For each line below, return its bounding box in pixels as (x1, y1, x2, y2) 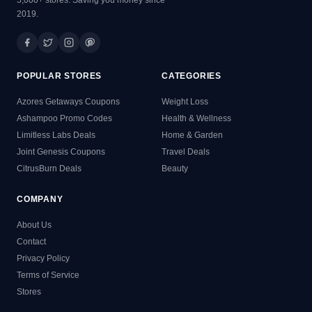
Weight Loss (162, 96, 208, 107)
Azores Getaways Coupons (17, 96, 120, 107)
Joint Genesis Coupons (17, 146, 105, 157)
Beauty (162, 163, 188, 173)
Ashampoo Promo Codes (17, 113, 112, 123)
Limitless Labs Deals (17, 130, 95, 140)
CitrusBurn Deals (17, 163, 81, 173)
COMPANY (17, 194, 63, 204)
